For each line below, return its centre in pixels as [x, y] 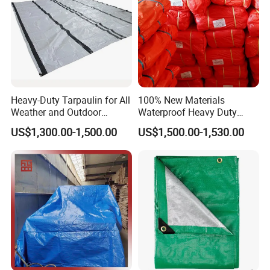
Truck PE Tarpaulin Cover [191, 124]
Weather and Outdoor [56, 112]
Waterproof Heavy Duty [187, 112]
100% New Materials [181, 100]
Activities [30, 124]
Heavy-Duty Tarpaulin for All [71, 100]
